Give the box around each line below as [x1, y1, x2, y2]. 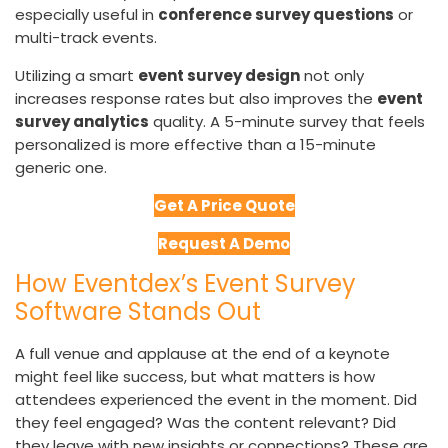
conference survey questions [158, 4, 394, 26]
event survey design [138, 65, 300, 87]
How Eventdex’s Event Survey [15, 267, 356, 301]
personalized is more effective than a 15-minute [15, 134, 376, 156]
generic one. [15, 157, 107, 179]
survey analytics [15, 111, 149, 133]
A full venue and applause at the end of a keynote [15, 343, 390, 365]
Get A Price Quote [153, 195, 295, 217]
